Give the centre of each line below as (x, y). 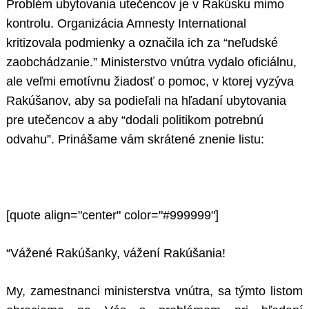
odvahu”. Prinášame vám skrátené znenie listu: (135, 140)
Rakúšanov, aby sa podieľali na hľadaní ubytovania (146, 101)
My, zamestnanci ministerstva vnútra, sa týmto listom (154, 291)
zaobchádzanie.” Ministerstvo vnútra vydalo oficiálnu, (151, 62)
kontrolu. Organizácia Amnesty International (126, 24)
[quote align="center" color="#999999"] (112, 216)
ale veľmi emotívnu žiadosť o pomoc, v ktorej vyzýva (150, 82)
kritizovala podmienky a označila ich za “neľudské (142, 43)
